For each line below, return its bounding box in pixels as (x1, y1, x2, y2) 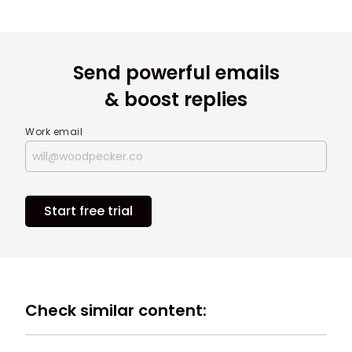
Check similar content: (25, 299, 207, 321)
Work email (25, 125, 82, 139)
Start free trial (44, 202, 133, 221)
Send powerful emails (72, 60, 280, 86)
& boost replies (104, 86, 247, 113)
